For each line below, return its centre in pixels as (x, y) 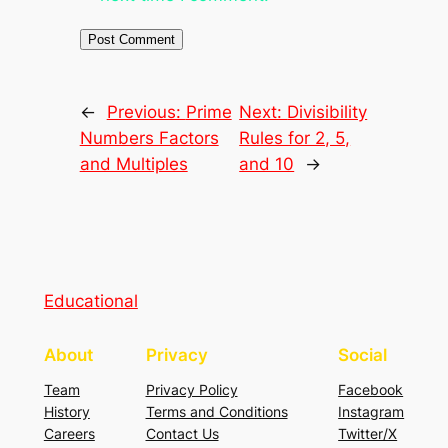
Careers (69, 433)
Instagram (371, 411)
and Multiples (133, 164)
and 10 (267, 164)
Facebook (371, 389)
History (66, 411)
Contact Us (182, 433)
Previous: (146, 112)
